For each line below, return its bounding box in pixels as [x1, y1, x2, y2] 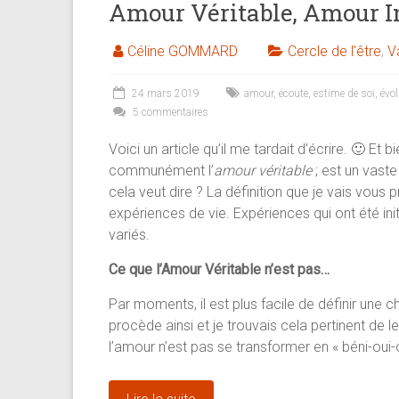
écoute [279, 87, 308, 101]
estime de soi [313, 87, 375, 101]
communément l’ [109, 162, 214, 180]
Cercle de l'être [288, 43, 381, 61]
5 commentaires [130, 106, 208, 119]
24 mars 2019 [132, 87, 199, 101]
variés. [109, 226, 153, 244]
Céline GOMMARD [127, 43, 238, 61]
